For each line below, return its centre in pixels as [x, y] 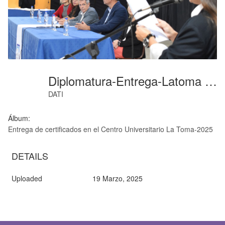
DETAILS [30, 155]
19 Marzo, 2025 [117, 178]
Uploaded [27, 178]
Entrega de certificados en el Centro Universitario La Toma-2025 [110, 129]
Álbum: [19, 118]
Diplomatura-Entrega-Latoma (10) [211, 80]
